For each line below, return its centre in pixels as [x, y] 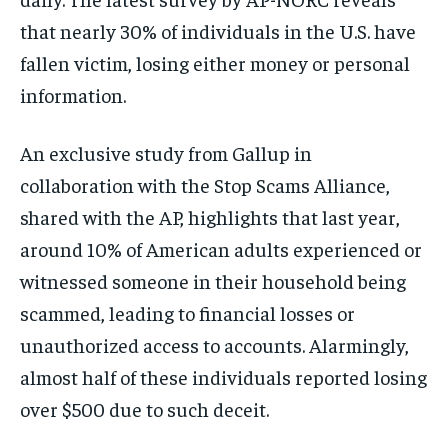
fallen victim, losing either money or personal [215, 63]
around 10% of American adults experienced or [221, 249]
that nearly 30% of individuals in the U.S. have [218, 31]
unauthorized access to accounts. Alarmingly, [214, 345]
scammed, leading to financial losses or [187, 313]
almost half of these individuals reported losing [223, 377]
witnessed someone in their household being [213, 281]
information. [73, 95]
